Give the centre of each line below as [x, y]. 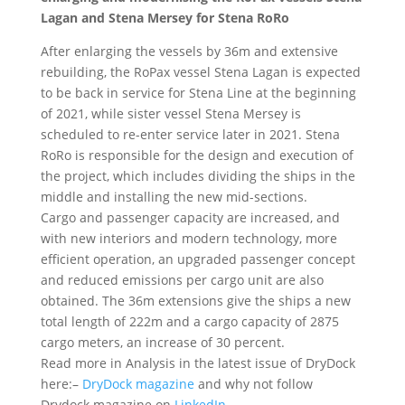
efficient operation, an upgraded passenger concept [198, 259]
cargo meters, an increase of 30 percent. [162, 342]
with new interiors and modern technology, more [188, 238]
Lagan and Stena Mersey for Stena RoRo [165, 17]
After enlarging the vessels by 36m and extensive [189, 51]
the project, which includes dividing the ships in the [198, 175]
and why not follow [255, 383]
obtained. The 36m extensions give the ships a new [195, 300]
